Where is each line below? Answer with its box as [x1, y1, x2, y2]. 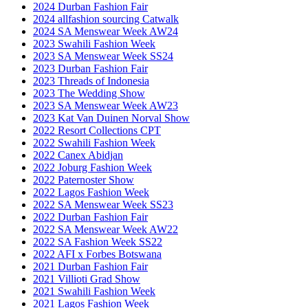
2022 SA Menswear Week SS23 [33, 198, 173, 210]
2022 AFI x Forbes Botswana [33, 247, 162, 260]
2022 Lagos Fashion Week [33, 186, 149, 198]
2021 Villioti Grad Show [33, 272, 140, 285]
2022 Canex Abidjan [33, 148, 123, 161]
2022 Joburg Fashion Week [33, 161, 152, 173]
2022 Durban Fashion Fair [33, 210, 148, 223]
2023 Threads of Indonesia [33, 74, 149, 87]
